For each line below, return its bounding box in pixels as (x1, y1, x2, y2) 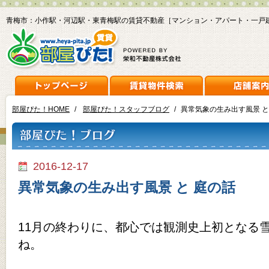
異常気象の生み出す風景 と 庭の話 (18, 180, 235, 195)
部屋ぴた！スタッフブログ (83, 106, 169, 113)
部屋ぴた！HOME (12, 106, 70, 113)
